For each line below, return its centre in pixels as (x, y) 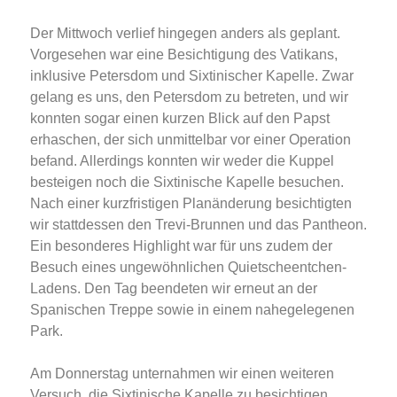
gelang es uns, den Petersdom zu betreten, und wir (189, 97)
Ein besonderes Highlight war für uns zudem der (181, 246)
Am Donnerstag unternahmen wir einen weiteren (182, 374)
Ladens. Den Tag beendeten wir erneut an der (174, 289)
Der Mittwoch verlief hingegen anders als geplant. (185, 34)
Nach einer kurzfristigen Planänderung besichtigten (191, 204)
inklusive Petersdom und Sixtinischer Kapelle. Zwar (192, 76)
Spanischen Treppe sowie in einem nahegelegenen (192, 310)
